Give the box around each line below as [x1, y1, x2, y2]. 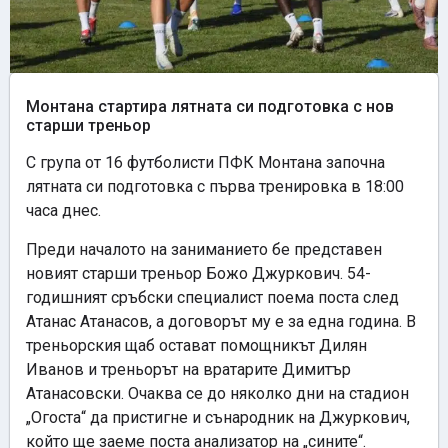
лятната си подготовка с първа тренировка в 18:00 [26, 177, 404, 197]
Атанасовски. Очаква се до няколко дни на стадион [26, 383, 409, 403]
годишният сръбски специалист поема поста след [26, 287, 399, 307]
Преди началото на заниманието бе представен [26, 239, 382, 259]
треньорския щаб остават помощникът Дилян [26, 335, 367, 355]
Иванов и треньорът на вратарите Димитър [26, 359, 351, 379]
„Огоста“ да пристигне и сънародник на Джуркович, [26, 407, 410, 427]
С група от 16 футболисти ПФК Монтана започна [26, 153, 385, 173]
